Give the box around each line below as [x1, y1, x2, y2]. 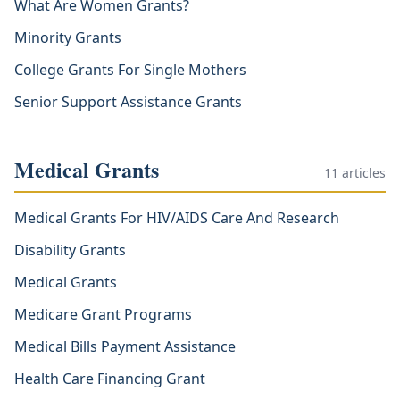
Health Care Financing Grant [14, 369, 205, 388]
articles [338, 164, 386, 181]
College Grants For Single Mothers [14, 60, 246, 79]
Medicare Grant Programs [14, 304, 192, 324]
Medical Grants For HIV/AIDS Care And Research [14, 208, 339, 228]
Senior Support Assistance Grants [14, 92, 242, 112]
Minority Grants [14, 28, 121, 47]
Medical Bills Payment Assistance [14, 337, 236, 356]
